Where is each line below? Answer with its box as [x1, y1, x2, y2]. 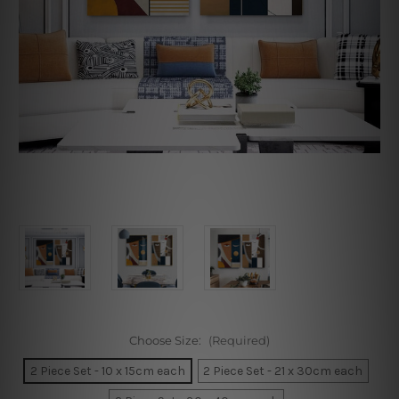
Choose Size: [129, 332, 204, 347]
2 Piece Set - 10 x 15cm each [29, 362, 185, 379]
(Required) [208, 332, 270, 347]
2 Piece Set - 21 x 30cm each [203, 362, 363, 379]
